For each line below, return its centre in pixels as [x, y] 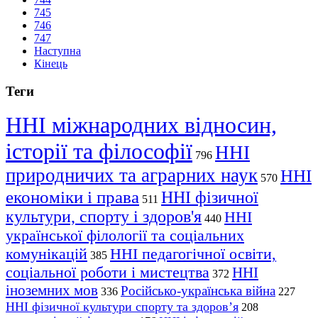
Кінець [51, 63]
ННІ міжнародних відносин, [141, 125]
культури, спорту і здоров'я [104, 217]
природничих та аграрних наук [132, 176]
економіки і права [72, 197]
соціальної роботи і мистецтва [108, 273]
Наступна [57, 50]
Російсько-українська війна [198, 291]
